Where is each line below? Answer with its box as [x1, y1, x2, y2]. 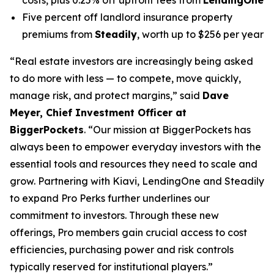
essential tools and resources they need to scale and [10, 157, 257, 170]
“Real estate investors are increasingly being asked [10, 54, 253, 67]
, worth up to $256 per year [137, 28, 264, 40]
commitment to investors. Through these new [10, 209, 219, 221]
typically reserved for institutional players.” [10, 260, 213, 273]
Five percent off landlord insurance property [22, 10, 232, 23]
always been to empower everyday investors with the [10, 140, 261, 153]
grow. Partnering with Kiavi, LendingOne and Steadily [10, 174, 264, 187]
